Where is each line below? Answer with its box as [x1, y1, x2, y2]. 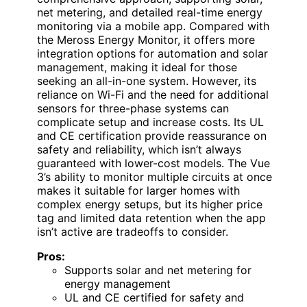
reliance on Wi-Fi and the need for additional [37, 88, 269, 101]
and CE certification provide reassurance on [37, 129, 267, 143]
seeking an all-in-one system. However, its [37, 74, 256, 88]
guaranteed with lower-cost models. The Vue [37, 156, 270, 170]
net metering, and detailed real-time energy [37, 5, 262, 19]
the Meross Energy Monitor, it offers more [37, 33, 255, 47]
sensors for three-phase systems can [37, 101, 229, 115]
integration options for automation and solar [37, 47, 268, 60]
